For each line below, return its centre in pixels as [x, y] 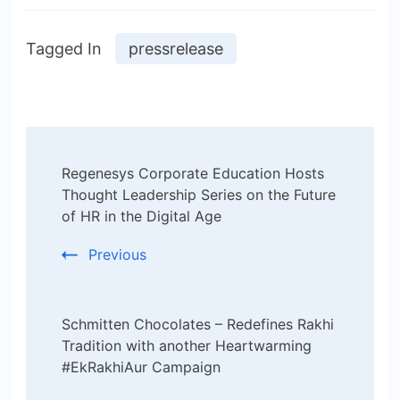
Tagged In [64, 49]
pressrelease [176, 49]
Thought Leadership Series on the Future [199, 195]
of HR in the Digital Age [142, 217]
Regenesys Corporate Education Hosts [193, 174]
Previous [117, 255]
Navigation [109, 199]
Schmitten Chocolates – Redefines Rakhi [198, 325]
